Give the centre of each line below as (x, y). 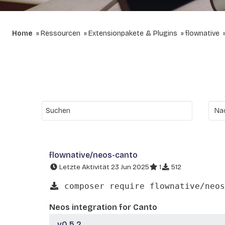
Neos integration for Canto (103, 207)
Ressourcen (61, 33)
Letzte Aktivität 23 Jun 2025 (103, 167)
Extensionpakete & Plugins (133, 33)
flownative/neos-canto (93, 155)
